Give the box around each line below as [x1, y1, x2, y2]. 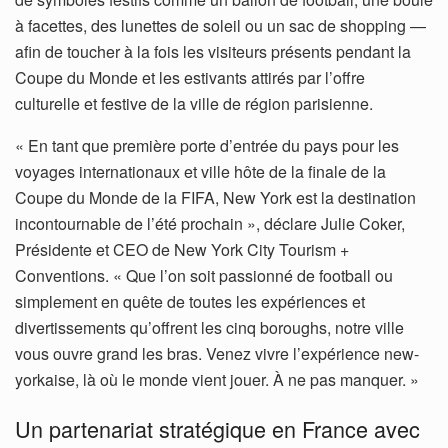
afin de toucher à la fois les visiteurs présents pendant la [15, 39, 411, 63]
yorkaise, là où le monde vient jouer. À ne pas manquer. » [15, 367, 419, 391]
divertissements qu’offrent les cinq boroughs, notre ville [15, 315, 404, 339]
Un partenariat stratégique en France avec [15, 413, 420, 445]
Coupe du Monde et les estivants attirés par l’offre [15, 65, 365, 89]
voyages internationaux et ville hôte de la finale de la [15, 159, 386, 183]
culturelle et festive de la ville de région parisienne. [15, 91, 373, 115]
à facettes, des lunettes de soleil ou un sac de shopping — [15, 13, 426, 37]
